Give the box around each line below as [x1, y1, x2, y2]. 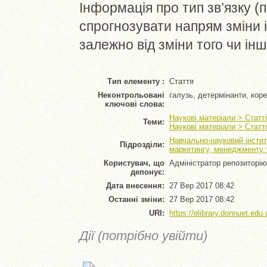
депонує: [131, 167, 164, 176]
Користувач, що [104, 158, 164, 167]
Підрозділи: [120, 139, 164, 149]
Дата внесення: [106, 181, 164, 190]
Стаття [169, 76, 194, 86]
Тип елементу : [107, 76, 164, 86]
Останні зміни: [108, 194, 164, 204]
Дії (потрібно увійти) [79, 228, 207, 243]
